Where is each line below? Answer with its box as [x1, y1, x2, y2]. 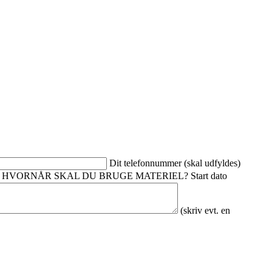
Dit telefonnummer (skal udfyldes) [109, 158, 240, 168]
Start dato [191, 171, 227, 181]
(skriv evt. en [180, 205, 230, 216]
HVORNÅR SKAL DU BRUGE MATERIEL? [2, 171, 191, 181]
